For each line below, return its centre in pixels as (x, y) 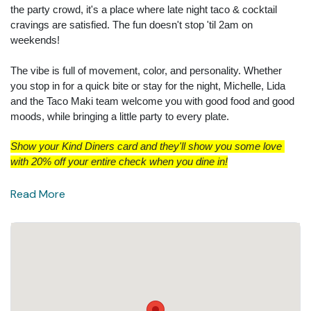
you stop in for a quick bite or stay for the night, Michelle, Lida (148, 85)
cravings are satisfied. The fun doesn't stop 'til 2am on (132, 24)
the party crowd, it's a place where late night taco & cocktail (144, 9)
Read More (38, 194)
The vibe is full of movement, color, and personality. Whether (146, 70)
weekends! (38, 40)
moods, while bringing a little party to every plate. (120, 116)
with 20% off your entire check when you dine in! (119, 161)
